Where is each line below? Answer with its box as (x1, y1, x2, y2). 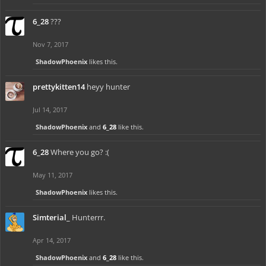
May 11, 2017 (33, 170, 72, 179)
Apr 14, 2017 (33, 236, 71, 245)
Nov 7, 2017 (33, 40, 68, 49)
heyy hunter (87, 81, 130, 92)
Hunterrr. (72, 212, 105, 223)
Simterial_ (33, 212, 70, 223)
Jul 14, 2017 (33, 105, 67, 114)
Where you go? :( (50, 147, 109, 157)
